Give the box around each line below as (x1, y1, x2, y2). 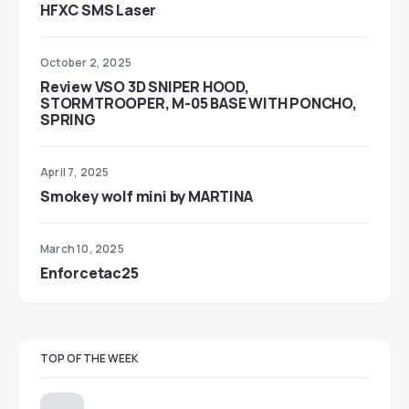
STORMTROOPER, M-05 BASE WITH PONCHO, (40, 93, 357, 113)
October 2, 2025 (40, 55, 131, 70)
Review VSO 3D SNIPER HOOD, (40, 77, 249, 97)
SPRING (40, 110, 96, 130)
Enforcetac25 (40, 263, 139, 283)
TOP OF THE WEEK (40, 351, 139, 366)
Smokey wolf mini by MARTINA (40, 186, 253, 206)
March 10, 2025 (40, 241, 124, 257)
